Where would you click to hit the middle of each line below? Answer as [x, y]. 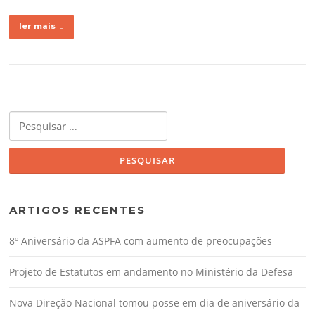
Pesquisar [29, 118]
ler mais [38, 26]
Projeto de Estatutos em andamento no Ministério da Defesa [152, 271]
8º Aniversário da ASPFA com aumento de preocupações [141, 240]
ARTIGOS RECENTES [78, 210]
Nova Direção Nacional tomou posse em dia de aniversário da [155, 302]
